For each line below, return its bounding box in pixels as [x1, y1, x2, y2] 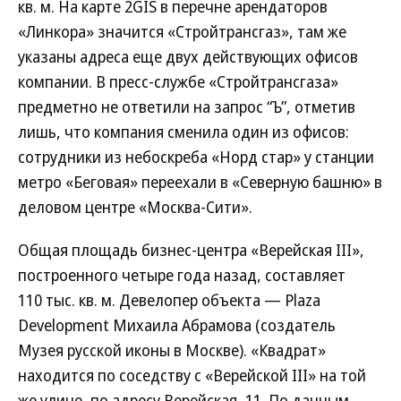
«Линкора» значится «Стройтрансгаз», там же [18, 21, 346, 42]
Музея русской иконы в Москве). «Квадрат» [18, 339, 326, 361]
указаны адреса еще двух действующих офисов [18, 46, 358, 67]
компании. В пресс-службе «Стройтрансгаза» [18, 71, 338, 92]
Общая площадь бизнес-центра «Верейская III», [18, 239, 364, 260]
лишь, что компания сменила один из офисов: [18, 121, 349, 142]
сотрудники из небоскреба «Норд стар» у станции [18, 146, 374, 167]
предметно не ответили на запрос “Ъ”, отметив [18, 96, 355, 117]
